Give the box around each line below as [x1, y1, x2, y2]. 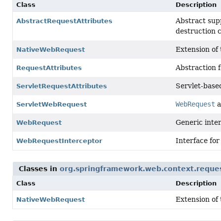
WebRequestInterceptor [16, 137, 102, 145]
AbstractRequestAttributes [16, 17, 112, 25]
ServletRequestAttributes [16, 82, 107, 90]
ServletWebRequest [16, 101, 87, 108]
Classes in [19, 165, 60, 173]
